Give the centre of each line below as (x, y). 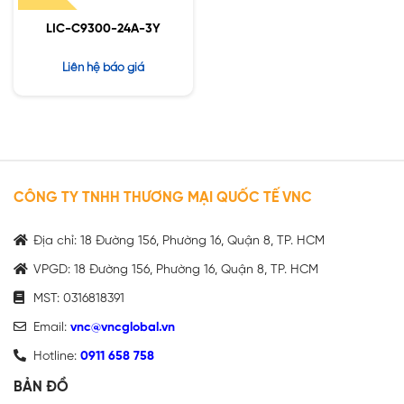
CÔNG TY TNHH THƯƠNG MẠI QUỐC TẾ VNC (163, 197)
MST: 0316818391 (77, 298)
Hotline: (55, 356)
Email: (50, 327)
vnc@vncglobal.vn (123, 327)
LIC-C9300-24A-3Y (103, 30)
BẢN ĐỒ (41, 387)
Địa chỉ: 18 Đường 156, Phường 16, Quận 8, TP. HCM (177, 241)
